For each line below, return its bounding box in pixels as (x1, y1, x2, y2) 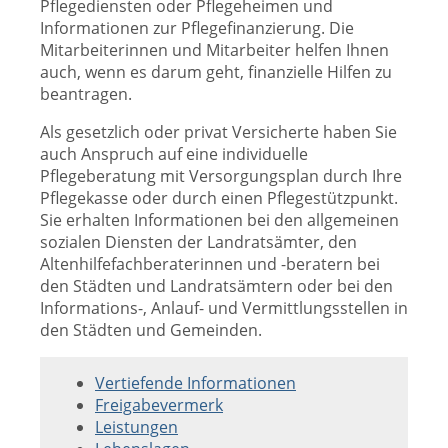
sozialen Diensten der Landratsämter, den (40, 231, 357, 253)
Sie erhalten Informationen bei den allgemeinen (40, 209, 399, 231)
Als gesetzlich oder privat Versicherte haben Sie (40, 121, 397, 143)
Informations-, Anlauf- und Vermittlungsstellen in (40, 297, 408, 319)
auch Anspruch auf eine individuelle (40, 143, 308, 165)
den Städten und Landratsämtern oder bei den (40, 275, 393, 297)
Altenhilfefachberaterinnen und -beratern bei (40, 253, 380, 275)
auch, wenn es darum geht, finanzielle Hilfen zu (40, 61, 392, 83)
